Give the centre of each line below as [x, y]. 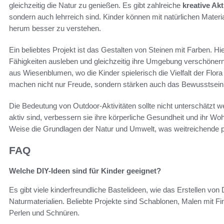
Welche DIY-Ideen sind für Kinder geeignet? [85, 170]
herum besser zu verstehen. [55, 28]
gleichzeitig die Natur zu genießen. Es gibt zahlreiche [96, 5]
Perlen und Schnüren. [44, 212]
